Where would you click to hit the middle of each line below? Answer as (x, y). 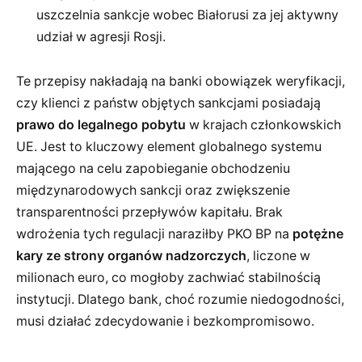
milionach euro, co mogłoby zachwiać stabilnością (168, 278)
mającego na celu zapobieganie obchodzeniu (153, 169)
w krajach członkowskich (263, 125)
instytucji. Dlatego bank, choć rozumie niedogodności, (180, 300)
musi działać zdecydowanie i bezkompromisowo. (165, 322)
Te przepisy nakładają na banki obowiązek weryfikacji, (181, 82)
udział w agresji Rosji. (101, 36)
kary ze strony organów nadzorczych (131, 256)
